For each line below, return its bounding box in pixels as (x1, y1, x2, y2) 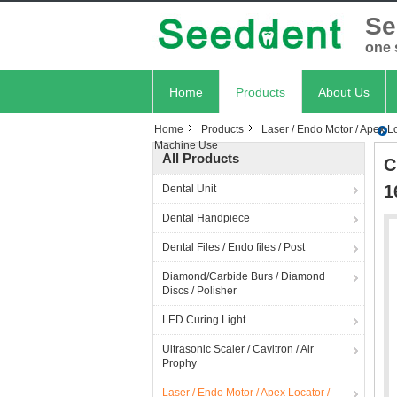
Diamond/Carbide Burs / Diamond (162, 270, 325, 283)
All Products (162, 151, 239, 166)
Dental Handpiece (162, 212, 250, 224)
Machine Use (154, 139, 218, 152)
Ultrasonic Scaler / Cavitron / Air (162, 343, 314, 355)
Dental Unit (162, 183, 216, 195)
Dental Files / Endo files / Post (162, 241, 305, 253)
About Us (318, 85, 370, 99)
